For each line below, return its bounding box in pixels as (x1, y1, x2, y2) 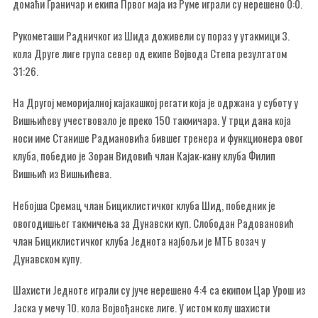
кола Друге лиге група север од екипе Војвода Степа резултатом (13, 45, 287, 61)
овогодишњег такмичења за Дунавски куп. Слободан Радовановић (13, 214, 294, 231)
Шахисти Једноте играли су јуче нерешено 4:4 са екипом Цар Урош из (13, 282, 305, 297)
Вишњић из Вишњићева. (13, 165, 111, 181)
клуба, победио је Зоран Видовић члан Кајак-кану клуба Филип (13, 148, 275, 163)
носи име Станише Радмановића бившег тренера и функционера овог (13, 130, 303, 146)
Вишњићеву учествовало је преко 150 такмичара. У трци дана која (13, 112, 291, 128)
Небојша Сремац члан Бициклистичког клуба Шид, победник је (13, 197, 275, 213)
